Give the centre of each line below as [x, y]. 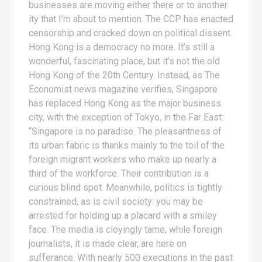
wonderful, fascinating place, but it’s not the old [124, 61]
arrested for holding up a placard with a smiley [123, 216]
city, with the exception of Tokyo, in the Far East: [126, 117]
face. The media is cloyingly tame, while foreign [125, 230]
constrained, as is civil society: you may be [116, 201]
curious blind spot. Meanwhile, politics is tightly [125, 187]
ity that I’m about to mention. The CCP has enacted [131, 19]
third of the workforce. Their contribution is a [119, 173]
